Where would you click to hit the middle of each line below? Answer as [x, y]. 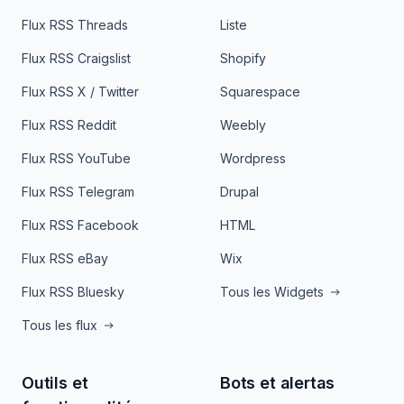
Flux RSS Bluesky [73, 292]
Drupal [239, 192]
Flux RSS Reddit [69, 125]
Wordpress [253, 158]
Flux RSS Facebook [80, 225]
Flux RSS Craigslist [76, 58]
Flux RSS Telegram [78, 192]
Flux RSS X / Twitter [80, 92]
